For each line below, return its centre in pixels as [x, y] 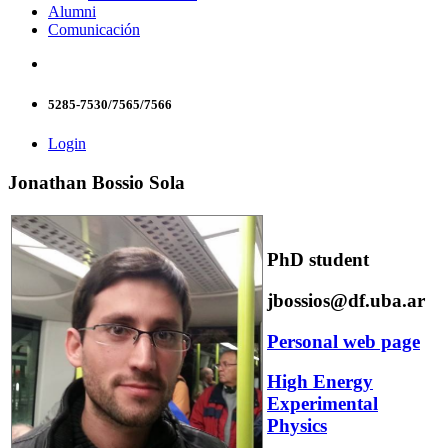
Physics [297, 426]
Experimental [322, 404]
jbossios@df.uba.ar [346, 300]
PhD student [318, 260]
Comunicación [94, 29]
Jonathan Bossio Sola [96, 182]
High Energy [320, 382]
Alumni [72, 11]
